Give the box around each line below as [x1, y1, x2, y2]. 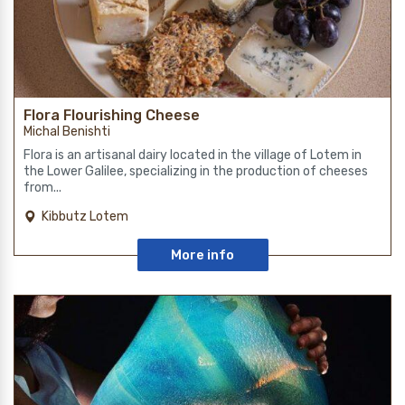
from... [24, 179, 61, 195]
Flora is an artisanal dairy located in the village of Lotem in [24, 146, 362, 163]
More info [171, 246, 234, 263]
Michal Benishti [24, 123, 110, 139]
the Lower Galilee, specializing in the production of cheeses [24, 163, 368, 179]
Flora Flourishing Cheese [24, 106, 200, 124]
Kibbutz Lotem [42, 208, 128, 224]
